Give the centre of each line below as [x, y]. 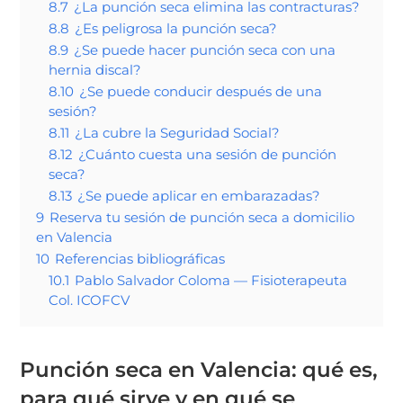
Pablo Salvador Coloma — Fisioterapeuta [211, 280]
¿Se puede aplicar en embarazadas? [199, 195]
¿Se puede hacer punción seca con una [205, 49]
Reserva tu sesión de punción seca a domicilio [202, 217]
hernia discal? [95, 69]
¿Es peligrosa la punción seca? [176, 28]
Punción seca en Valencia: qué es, [199, 369]
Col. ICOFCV [90, 300]
